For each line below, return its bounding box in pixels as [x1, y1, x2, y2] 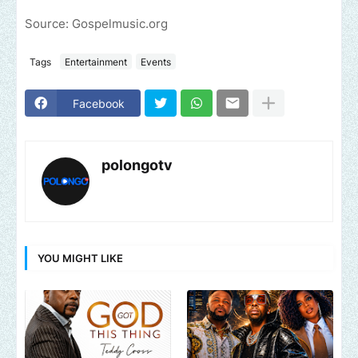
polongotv [101, 157, 173, 174]
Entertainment [65, 55, 127, 68]
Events [141, 55, 171, 68]
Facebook [73, 96, 125, 110]
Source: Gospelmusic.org [25, 16, 168, 32]
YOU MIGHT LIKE [38, 251, 123, 265]
